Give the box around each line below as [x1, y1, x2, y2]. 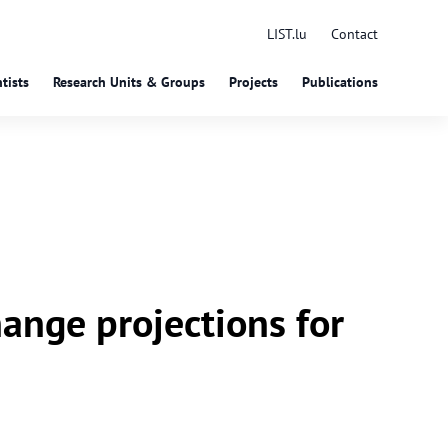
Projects [229, 73, 278, 91]
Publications [302, 73, 378, 91]
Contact [331, 25, 378, 43]
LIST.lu [267, 25, 307, 43]
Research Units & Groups [53, 73, 205, 91]
